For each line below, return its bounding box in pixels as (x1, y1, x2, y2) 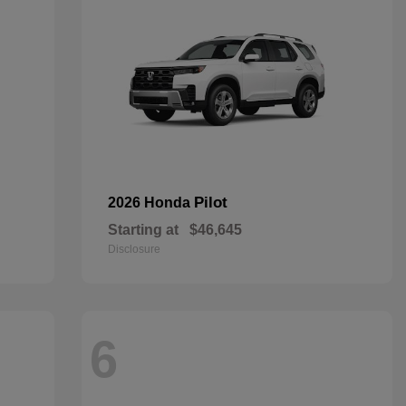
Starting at (107, 222, 179, 237)
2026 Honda (107, 195, 194, 210)
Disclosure (107, 243, 160, 256)
